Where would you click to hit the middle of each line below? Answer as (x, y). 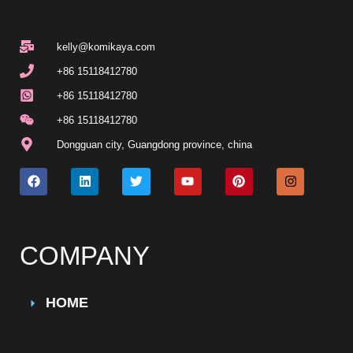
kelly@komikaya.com (106, 46)
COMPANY (85, 256)
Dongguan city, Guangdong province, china (154, 144)
